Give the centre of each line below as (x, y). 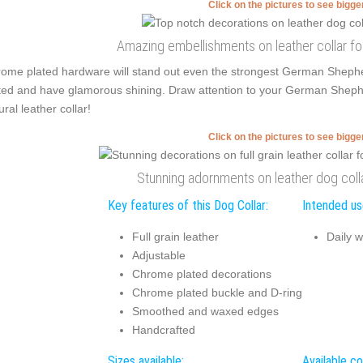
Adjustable (158, 255)
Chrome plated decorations (201, 273)
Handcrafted (163, 329)
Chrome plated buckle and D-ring (217, 292)
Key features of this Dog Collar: (188, 205)
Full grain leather (175, 236)
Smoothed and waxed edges (205, 311)
